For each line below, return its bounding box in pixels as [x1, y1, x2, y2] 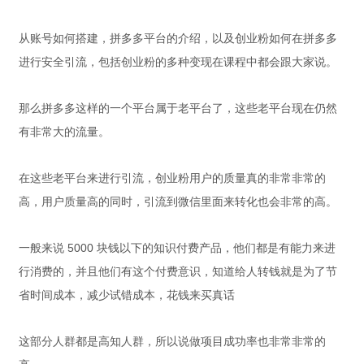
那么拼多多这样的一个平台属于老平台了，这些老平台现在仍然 [19, 102, 337, 115]
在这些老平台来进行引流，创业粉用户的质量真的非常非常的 [19, 171, 326, 184]
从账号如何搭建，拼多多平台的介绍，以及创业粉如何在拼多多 [19, 32, 337, 45]
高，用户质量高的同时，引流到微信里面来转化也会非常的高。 [19, 195, 337, 208]
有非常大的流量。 [19, 125, 110, 138]
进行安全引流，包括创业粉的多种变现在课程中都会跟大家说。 [19, 55, 337, 68]
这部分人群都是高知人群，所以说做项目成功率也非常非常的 [19, 335, 326, 348]
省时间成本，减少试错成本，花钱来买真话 [19, 288, 235, 301]
